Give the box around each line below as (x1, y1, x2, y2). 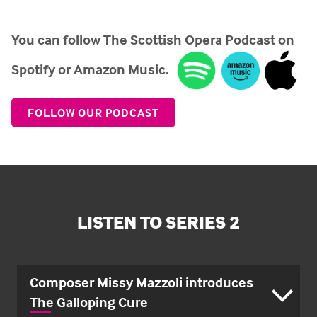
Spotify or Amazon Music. (11, 59, 177, 78)
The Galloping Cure (30, 293, 148, 311)
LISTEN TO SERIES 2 (77, 211, 240, 234)
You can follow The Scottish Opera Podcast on (11, 30, 294, 48)
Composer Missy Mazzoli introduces (30, 273, 253, 292)
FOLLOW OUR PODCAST (28, 105, 159, 120)
